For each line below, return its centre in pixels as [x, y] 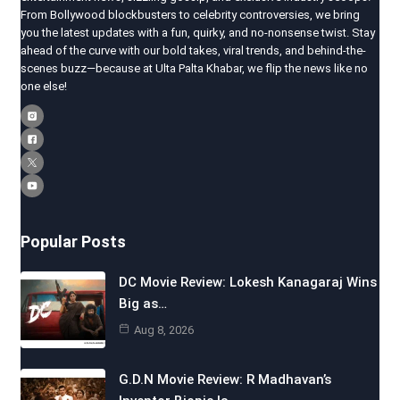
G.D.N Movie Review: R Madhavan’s [225, 379]
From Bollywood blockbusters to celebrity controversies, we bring [190, 14]
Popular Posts [73, 241]
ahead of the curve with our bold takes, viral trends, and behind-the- [193, 50]
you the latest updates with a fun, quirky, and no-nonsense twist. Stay [197, 32]
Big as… [142, 303]
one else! [43, 86]
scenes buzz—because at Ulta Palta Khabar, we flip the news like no [194, 68]
